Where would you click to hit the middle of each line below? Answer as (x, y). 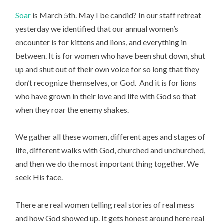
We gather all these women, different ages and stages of (111, 137)
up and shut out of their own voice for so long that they (108, 69)
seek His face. (39, 177)
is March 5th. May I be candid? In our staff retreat (116, 15)
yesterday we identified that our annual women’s (97, 29)
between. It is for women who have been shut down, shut (111, 56)
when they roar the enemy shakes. (72, 110)
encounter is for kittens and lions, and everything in (101, 42)
